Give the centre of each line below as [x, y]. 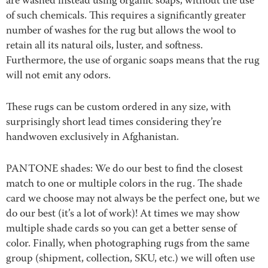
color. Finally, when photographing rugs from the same [128, 244]
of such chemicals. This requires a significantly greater [126, 16]
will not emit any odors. [58, 76]
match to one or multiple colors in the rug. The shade [124, 184]
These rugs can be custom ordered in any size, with [118, 108]
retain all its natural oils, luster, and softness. [104, 46]
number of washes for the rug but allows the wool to [121, 31]
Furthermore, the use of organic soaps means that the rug [133, 61]
